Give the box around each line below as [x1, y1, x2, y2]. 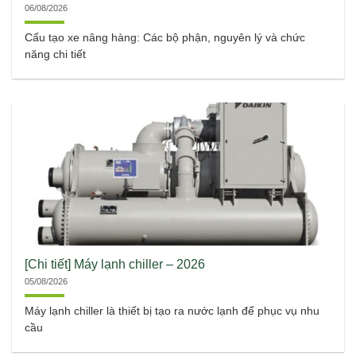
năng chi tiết [25, 48, 87, 60]
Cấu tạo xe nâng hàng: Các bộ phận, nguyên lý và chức [25, 31, 306, 44]
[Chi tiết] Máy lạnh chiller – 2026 [25, 256, 206, 271]
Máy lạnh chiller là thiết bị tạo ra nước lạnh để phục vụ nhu [25, 304, 320, 317]
